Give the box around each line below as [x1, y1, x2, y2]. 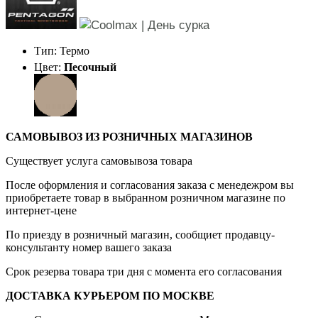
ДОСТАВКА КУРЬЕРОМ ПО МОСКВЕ [6, 289, 214, 302]
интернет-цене [6, 204, 77, 216]
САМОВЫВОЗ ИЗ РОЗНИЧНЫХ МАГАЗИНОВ [6, 130, 253, 143]
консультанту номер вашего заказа [6, 241, 172, 253]
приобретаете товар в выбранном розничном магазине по [6, 191, 285, 204]
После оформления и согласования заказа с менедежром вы [6, 178, 294, 191]
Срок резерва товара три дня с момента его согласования [6, 265, 282, 278]
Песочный [64, 60, 116, 73]
